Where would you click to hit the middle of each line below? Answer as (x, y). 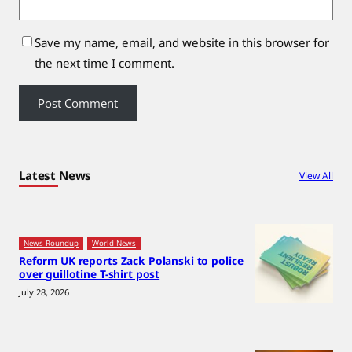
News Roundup (51, 243)
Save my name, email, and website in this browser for (182, 42)
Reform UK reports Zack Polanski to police (131, 260)
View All (316, 175)
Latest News (55, 175)
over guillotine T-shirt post (90, 273)
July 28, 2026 (44, 291)
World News (114, 243)
